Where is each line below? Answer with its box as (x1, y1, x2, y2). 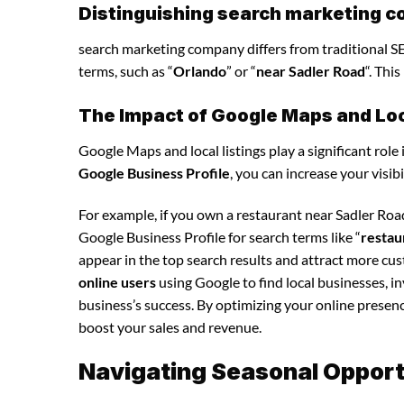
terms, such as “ (78, 61, 173, 79)
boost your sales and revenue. (78, 317, 262, 335)
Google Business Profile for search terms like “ (78, 227, 361, 245)
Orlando (173, 61, 226, 79)
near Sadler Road (256, 61, 365, 79)
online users (78, 272, 156, 290)
